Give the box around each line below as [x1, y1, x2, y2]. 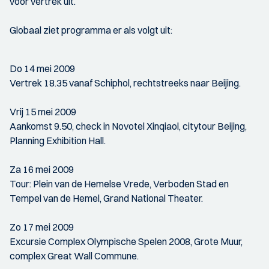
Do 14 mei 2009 [10, 62, 75, 74]
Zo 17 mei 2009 [10, 221, 74, 233]
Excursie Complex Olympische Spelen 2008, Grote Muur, [10, 235, 243, 247]
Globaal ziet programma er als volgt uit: [10, 24, 172, 36]
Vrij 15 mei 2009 [10, 106, 76, 118]
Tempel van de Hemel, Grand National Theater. [10, 192, 203, 204]
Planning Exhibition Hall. [10, 134, 106, 147]
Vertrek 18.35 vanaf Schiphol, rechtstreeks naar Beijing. [10, 77, 241, 89]
